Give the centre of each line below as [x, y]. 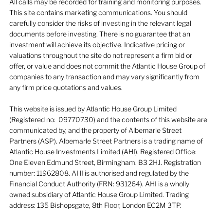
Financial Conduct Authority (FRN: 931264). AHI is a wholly [99, 184]
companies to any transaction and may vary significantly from [104, 77]
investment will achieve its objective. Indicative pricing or [97, 45]
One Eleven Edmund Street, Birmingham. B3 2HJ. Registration [105, 163]
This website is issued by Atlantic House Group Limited [93, 109]
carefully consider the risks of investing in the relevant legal [100, 23]
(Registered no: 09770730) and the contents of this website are [108, 120]
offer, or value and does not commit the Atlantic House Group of [107, 66]
